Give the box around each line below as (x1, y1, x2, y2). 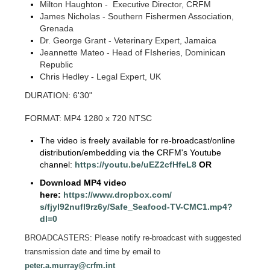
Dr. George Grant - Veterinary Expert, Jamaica (40, 35, 217, 45)
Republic (40, 59, 74, 69)
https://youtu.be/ (75, 159, 144, 169)
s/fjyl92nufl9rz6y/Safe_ (40, 201, 133, 212)
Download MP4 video (40, 177, 127, 187)
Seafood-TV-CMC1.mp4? (133, 201, 233, 212)
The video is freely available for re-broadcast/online (40, 135, 236, 145)
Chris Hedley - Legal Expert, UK (40, 71, 162, 81)
